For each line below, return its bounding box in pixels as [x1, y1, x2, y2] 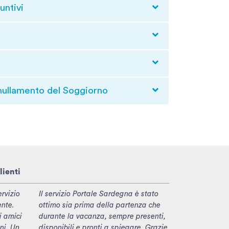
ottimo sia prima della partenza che [39, 201, 161, 209]
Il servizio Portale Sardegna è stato [39, 190, 158, 198]
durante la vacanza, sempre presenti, [39, 212, 166, 220]
